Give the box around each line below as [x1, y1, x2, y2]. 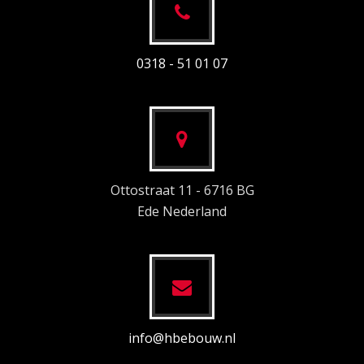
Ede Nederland [137, 202, 227, 221]
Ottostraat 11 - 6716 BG [110, 181, 254, 200]
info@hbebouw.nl [128, 329, 236, 348]
